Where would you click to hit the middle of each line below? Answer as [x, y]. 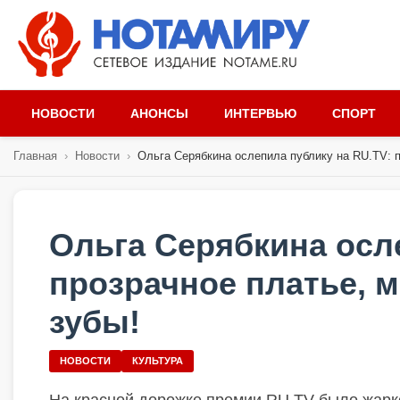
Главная [35, 156]
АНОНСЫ [159, 113]
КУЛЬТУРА [158, 361]
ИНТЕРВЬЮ [260, 113]
